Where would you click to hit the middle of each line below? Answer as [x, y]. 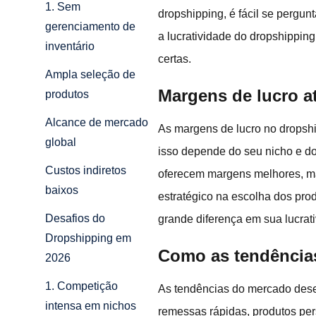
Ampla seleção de [90, 75]
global [61, 142]
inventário [70, 47]
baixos [62, 190]
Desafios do [75, 219]
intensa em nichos [91, 306]
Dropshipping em [88, 238]
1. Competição [81, 286]
